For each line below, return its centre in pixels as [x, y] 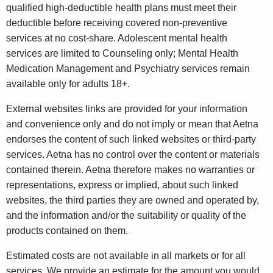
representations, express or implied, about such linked [122, 185]
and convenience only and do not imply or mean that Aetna [132, 124]
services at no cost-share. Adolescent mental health [117, 38]
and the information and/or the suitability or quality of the [126, 216]
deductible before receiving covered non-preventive [117, 23]
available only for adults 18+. [68, 84]
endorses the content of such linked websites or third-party [131, 140]
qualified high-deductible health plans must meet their [121, 8]
